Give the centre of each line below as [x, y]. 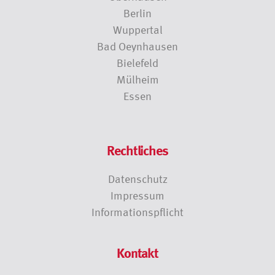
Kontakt [137, 252]
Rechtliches [137, 150]
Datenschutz [137, 179]
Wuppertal [137, 29]
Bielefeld [137, 63]
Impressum [137, 195]
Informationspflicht [137, 212]
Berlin [137, 13]
